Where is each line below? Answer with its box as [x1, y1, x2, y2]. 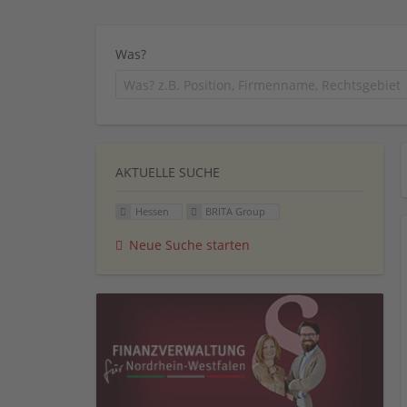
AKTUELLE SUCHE [115, 163, 220, 181]
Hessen [134, 203, 169, 218]
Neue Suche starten [129, 235, 250, 253]
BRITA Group [205, 203, 266, 218]
